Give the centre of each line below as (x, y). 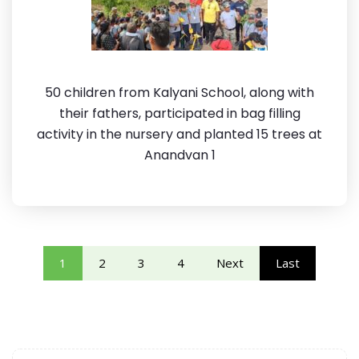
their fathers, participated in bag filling (179, 113)
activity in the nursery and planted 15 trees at (179, 134)
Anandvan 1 (179, 155)
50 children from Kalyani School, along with (179, 93)
